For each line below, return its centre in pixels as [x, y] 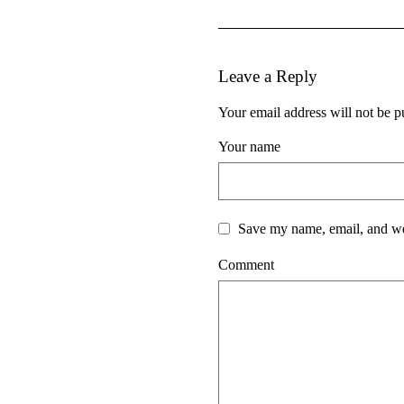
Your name [249, 146]
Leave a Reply [268, 76]
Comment [246, 264]
